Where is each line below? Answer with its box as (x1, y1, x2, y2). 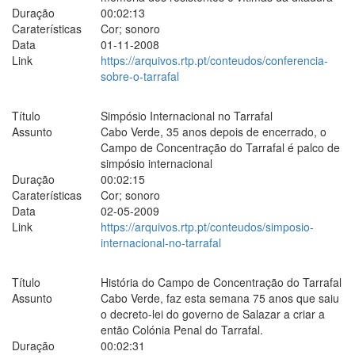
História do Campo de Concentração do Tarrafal (101, 273, 342, 290)
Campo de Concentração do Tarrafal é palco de (101, 139, 340, 155)
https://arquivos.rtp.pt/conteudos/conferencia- (101, 52, 328, 68)
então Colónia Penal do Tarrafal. (101, 321, 263, 338)
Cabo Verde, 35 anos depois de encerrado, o (101, 123, 326, 139)
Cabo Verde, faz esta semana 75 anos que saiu (101, 289, 339, 306)
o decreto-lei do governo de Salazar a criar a (101, 305, 325, 322)
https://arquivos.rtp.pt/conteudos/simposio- (101, 218, 314, 235)
